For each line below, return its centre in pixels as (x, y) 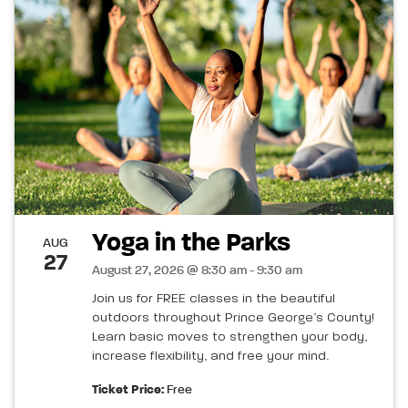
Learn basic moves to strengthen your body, (229, 337)
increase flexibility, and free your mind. (210, 356)
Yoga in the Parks (197, 243)
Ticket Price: (128, 389)
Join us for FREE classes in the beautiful (214, 298)
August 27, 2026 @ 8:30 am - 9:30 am (197, 270)
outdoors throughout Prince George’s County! (233, 317)
